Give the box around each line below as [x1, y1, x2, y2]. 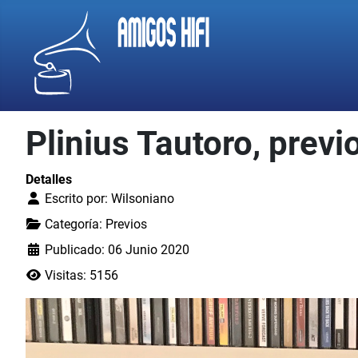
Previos [105, 217, 147, 232]
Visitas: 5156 [45, 268, 118, 283]
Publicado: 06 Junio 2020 [45, 242, 189, 257]
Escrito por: [42, 191, 111, 206]
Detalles [26, 172, 72, 187]
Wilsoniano [111, 191, 174, 206]
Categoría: [42, 217, 105, 232]
